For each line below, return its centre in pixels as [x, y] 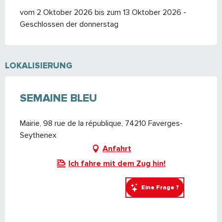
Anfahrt [117, 148]
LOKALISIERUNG [39, 65]
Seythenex [38, 135]
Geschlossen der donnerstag [69, 24]
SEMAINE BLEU [58, 98]
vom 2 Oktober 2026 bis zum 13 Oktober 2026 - [103, 12]
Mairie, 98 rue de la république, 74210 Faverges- [101, 123]
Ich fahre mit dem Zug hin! [117, 163]
